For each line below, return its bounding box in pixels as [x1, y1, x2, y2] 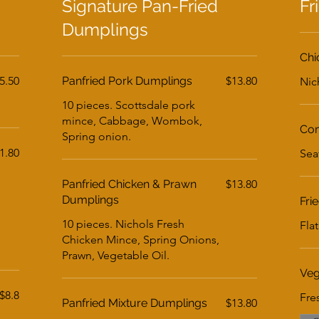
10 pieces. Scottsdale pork [62, 98, 196, 112]
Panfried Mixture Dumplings [62, 296, 208, 310]
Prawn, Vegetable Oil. [62, 249, 170, 262]
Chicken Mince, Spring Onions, [62, 233, 220, 246]
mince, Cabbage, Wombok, [62, 114, 203, 127]
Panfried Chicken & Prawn [62, 177, 197, 191]
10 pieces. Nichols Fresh [62, 217, 185, 231]
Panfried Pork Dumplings [62, 74, 193, 88]
